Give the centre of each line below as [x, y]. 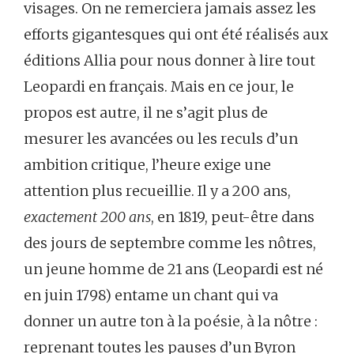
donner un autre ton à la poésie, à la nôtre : [171, 321]
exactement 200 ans [87, 217]
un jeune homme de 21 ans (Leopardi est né [173, 269]
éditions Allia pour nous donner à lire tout [169, 60]
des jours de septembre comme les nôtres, [170, 243]
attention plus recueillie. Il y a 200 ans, [157, 191]
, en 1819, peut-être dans [233, 217]
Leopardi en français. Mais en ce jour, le [159, 87]
